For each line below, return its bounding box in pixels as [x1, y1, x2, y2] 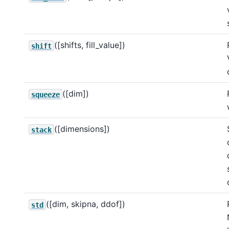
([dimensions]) [54, 124, 110, 134]
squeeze [31, 90, 60, 99]
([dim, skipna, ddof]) [46, 199, 125, 210]
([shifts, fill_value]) [54, 40, 125, 51]
